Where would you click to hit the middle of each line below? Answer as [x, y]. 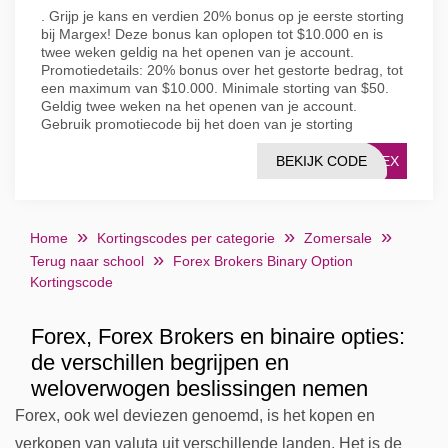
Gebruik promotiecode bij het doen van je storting [197, 124]
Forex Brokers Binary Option [263, 261]
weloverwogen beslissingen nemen [199, 388]
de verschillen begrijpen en [160, 362]
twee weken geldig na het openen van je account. [197, 52]
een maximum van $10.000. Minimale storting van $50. [215, 88]
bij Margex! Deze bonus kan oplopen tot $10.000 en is [212, 34]
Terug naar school [87, 261]
